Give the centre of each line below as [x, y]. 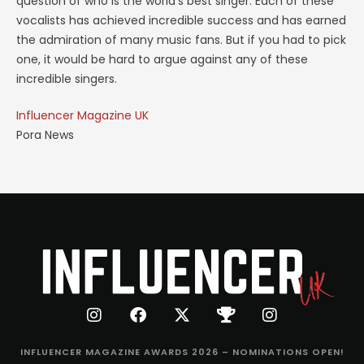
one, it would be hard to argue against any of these [162, 59]
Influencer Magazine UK [82, 115]
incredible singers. [67, 79]
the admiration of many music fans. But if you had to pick [181, 40]
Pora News [45, 135]
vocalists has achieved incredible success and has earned [181, 20]
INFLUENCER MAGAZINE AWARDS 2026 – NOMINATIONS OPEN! [182, 352]
